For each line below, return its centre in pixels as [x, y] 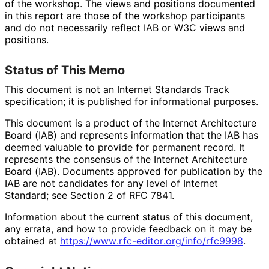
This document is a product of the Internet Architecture [131, 123]
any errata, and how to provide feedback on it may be [128, 228]
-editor [148, 240]
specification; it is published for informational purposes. [131, 101]
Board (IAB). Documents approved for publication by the [134, 171]
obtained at [32, 240]
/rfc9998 [223, 240]
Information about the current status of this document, [129, 216]
